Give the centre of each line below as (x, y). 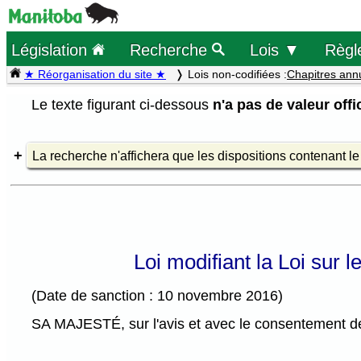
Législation (52, 49)
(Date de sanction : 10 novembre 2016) (158, 296)
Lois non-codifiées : (237, 74)
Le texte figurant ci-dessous (122, 104)
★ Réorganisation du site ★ (95, 74)
